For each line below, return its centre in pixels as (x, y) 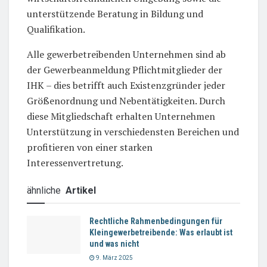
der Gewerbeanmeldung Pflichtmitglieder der (125, 69)
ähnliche (45, 190)
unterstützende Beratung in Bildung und (115, 13)
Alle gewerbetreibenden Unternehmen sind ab (126, 54)
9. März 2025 (114, 257)
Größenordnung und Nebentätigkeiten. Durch (126, 100)
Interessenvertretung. (75, 162)
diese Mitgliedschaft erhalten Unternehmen (121, 116)
